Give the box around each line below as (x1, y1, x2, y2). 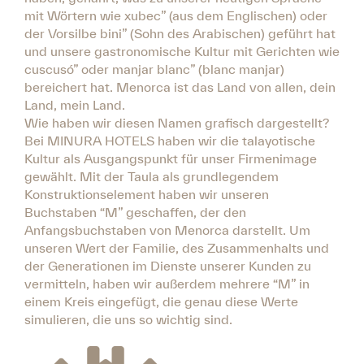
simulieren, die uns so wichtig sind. (24, 311, 232, 327)
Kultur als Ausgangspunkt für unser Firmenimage (24, 150, 317, 166)
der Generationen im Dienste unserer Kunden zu (24, 258, 311, 273)
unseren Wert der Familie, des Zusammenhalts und (24, 240, 329, 255)
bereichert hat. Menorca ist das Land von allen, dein (24, 79, 336, 94)
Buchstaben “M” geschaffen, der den (24, 204, 246, 219)
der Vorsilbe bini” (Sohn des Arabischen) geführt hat (24, 25, 336, 41)
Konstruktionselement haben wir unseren (24, 186, 269, 201)
